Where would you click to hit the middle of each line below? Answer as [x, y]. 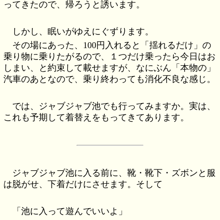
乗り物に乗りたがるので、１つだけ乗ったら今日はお [110, 56]
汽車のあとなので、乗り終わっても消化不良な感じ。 [110, 79]
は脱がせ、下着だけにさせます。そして [83, 184]
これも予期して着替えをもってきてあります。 [96, 117]
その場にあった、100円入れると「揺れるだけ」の [112, 45]
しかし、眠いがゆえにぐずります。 [83, 31]
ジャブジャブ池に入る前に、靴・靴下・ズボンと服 [114, 173]
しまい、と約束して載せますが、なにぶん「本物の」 [110, 68]
